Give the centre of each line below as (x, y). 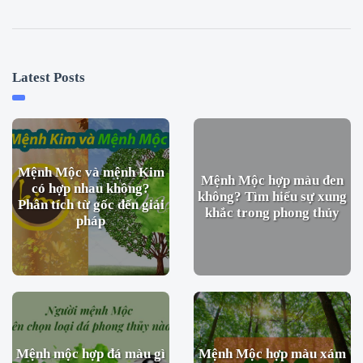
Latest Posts (49, 77)
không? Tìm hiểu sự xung (272, 196)
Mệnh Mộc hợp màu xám (272, 353)
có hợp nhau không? (91, 188)
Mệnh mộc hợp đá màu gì (91, 353)
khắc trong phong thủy (272, 212)
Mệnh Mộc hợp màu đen (272, 180)
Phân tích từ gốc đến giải (91, 204)
